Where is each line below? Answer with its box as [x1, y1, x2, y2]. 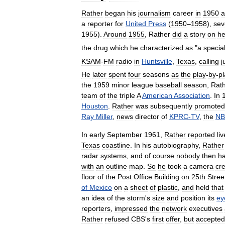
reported [188, 131, 215, 139]
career [173, 9, 193, 18]
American [142, 91, 172, 100]
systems [100, 152, 127, 160]
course [153, 152, 174, 160]
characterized [140, 43, 183, 52]
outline [106, 162, 127, 171]
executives [189, 204, 222, 213]
